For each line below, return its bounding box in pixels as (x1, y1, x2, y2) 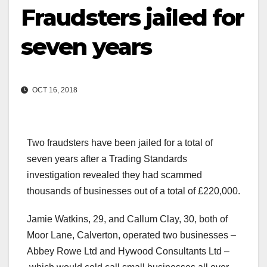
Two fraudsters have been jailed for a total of (27, 138, 213, 148)
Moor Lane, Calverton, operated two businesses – (27, 230, 236, 241)
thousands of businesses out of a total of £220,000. (27, 186, 240, 197)
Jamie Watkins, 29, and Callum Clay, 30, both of (27, 214, 228, 225)
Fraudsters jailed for (21, 4, 244, 32)
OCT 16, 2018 (30, 86, 77, 95)
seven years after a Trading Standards (27, 154, 187, 164)
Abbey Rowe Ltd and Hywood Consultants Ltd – (27, 246, 229, 257)
